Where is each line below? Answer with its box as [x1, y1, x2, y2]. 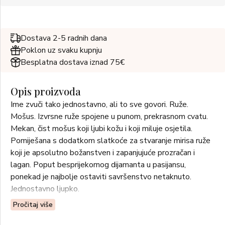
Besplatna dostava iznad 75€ [21, 57, 125, 68]
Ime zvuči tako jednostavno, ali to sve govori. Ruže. [11, 99, 188, 110]
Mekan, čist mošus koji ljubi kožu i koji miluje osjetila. [11, 123, 192, 134]
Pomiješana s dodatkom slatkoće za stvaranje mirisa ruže [11, 135, 210, 146]
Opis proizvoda [11, 84, 81, 98]
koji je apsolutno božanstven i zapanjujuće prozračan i [11, 147, 195, 158]
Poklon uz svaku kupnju [21, 45, 102, 56]
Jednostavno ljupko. [11, 183, 79, 194]
